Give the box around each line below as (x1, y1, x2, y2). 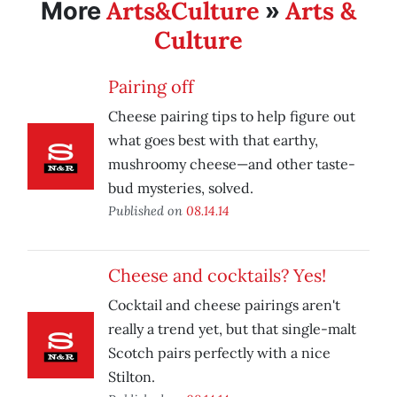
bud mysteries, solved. (108, 179, 253, 198)
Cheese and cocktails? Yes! (108, 264, 326, 287)
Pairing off (108, 75, 194, 98)
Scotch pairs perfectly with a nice (108, 344, 331, 362)
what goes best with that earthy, (108, 131, 318, 150)
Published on (108, 202, 186, 220)
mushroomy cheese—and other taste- (108, 155, 355, 174)
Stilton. (108, 368, 155, 386)
